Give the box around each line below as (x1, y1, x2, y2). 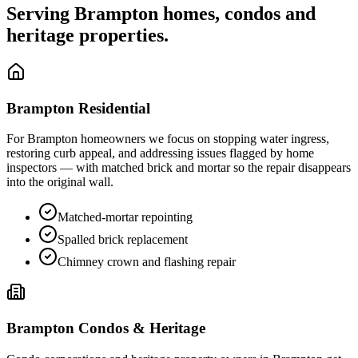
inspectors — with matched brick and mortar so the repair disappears (6, 161, 351, 175)
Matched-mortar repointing (58, 210, 193, 225)
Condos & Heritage (74, 319, 205, 336)
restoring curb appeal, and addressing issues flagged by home (6, 146, 314, 161)
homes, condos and (158, 2, 316, 24)
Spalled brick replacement (58, 233, 188, 247)
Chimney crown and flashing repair (58, 255, 236, 269)
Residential (74, 99, 150, 117)
